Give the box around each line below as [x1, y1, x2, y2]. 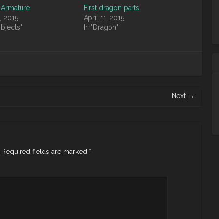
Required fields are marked [1, 148, 89, 155]
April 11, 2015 [84, 14, 125, 22]
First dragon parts [84, 4, 140, 12]
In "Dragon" [84, 23, 119, 31]
